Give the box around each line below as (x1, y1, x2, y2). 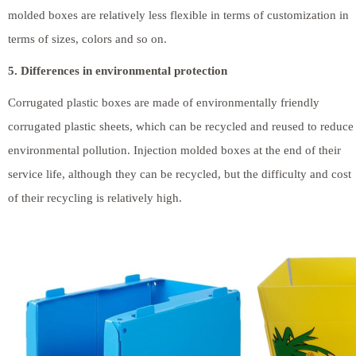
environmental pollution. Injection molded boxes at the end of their (8, 143, 341, 157)
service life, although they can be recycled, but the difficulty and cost (8, 167, 351, 180)
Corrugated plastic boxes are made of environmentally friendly (8, 95, 319, 109)
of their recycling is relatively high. (8, 191, 182, 204)
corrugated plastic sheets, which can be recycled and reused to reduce (8, 119, 354, 133)
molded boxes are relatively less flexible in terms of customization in (8, 8, 349, 21)
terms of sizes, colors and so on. (8, 32, 167, 45)
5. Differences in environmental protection (8, 64, 227, 77)
